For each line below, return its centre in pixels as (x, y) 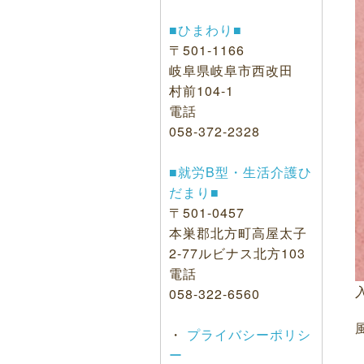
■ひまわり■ (206, 29)
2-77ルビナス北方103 (237, 253)
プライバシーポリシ (247, 334)
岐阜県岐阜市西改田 (231, 70)
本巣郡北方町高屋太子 (238, 232)
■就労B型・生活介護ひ (240, 171)
